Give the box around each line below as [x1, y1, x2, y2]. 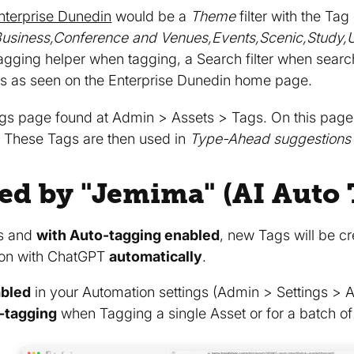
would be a [111, 7, 191, 24]
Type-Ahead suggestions [190, 130, 352, 147]
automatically [109, 247, 203, 265]
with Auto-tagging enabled [36, 226, 220, 243]
